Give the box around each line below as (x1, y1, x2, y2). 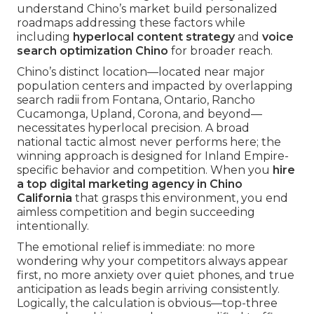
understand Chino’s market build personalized (17, 2, 278, 16)
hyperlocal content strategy (73, 30, 235, 44)
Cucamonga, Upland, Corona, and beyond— (17, 107, 262, 121)
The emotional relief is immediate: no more (17, 240, 255, 254)
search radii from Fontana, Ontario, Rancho (17, 93, 255, 107)
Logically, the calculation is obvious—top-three (17, 296, 278, 310)
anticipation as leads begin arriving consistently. (17, 282, 280, 296)
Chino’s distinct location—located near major (17, 65, 265, 79)
